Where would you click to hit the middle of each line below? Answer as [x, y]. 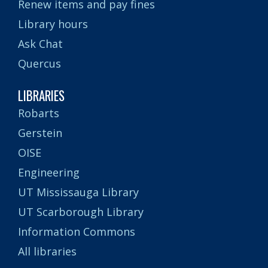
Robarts [39, 113]
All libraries [47, 251]
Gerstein [40, 133]
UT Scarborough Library [81, 211]
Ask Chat [40, 43]
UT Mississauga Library [78, 192]
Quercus [39, 63]
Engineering [49, 172]
